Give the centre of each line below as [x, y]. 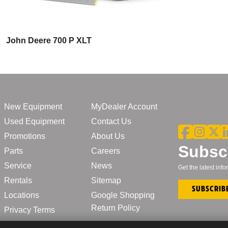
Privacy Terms [30, 210]
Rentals [18, 180]
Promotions [25, 136]
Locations [22, 195]
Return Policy [116, 208]
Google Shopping [123, 195]
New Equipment [33, 106]
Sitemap [106, 180]
